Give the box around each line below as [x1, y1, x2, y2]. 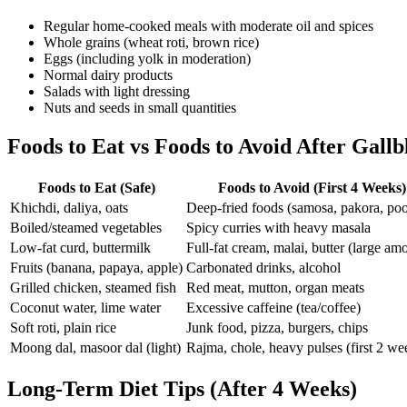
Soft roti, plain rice [10, 319, 116, 335]
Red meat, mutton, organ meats [186, 279, 364, 295]
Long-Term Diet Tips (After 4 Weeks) [7, 376, 357, 401]
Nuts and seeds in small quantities [44, 100, 236, 115]
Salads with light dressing [44, 84, 190, 99]
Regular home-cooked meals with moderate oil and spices [44, 18, 373, 34]
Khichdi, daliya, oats [10, 199, 128, 215]
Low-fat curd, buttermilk [10, 239, 151, 255]
